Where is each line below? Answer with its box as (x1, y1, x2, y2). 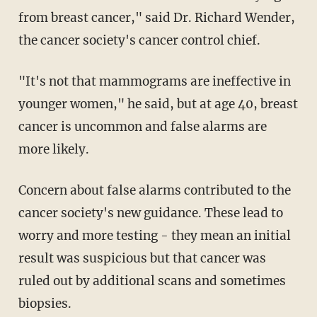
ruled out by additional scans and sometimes (18, 273, 286, 289)
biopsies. (18, 296, 71, 312)
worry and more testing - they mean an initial (18, 228, 291, 244)
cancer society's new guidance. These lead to (18, 205, 283, 221)
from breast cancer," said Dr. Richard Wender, (18, 10, 295, 26)
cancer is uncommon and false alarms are (18, 119, 267, 135)
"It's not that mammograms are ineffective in (18, 74, 291, 90)
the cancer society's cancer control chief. (18, 33, 260, 49)
